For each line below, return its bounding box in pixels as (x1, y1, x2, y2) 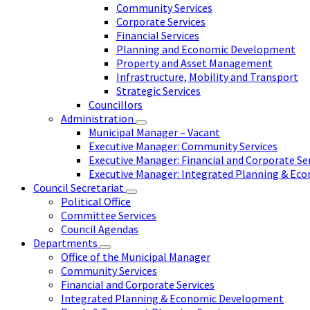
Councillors (89, 97, 143, 111)
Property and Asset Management (116, 55, 273, 70)
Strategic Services (116, 83, 201, 98)
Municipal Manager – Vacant (89, 125, 220, 139)
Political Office (61, 194, 131, 208)
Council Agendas (61, 221, 138, 236)
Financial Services (116, 28, 199, 42)
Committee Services (61, 208, 156, 222)
